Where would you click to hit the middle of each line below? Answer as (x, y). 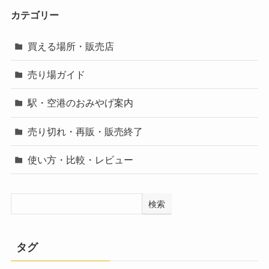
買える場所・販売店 (71, 47)
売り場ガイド (57, 75)
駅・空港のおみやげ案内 (81, 103)
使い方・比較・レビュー (81, 159)
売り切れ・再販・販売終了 (86, 131)
